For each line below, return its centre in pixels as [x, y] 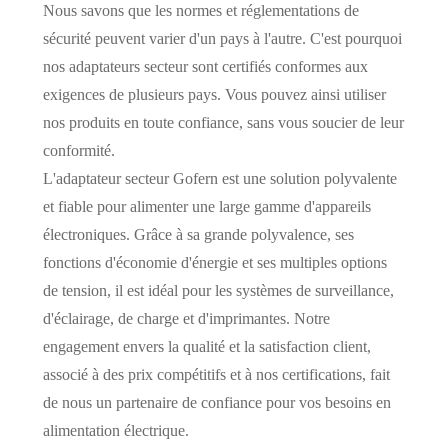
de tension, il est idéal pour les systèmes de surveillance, [218, 290]
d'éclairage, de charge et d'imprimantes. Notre [186, 318]
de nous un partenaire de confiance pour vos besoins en [216, 402]
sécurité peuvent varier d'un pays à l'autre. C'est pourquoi [222, 38]
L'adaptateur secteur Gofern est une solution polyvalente [219, 178]
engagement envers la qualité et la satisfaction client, [206, 346]
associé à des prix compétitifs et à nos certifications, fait [216, 374]
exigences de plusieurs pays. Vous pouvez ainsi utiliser [214, 94]
